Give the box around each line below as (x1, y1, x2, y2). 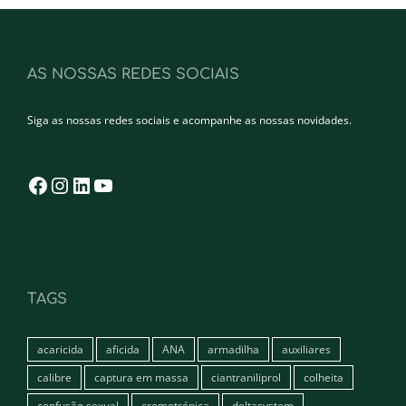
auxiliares (282, 342, 331, 358)
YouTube (113, 159, 202, 189)
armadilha (208, 342, 259, 358)
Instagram (70, 159, 172, 189)
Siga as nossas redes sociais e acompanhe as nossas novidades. (27, 112, 352, 129)
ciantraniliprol (211, 370, 281, 386)
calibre (37, 370, 72, 386)
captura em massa (94, 370, 188, 386)
